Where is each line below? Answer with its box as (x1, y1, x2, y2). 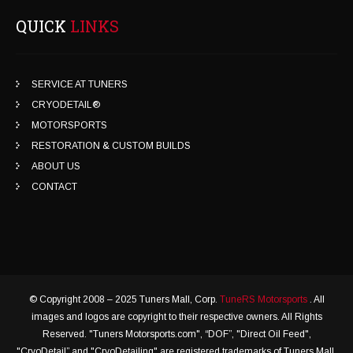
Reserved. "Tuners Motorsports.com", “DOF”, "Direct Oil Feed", (42, 329, 311, 340)
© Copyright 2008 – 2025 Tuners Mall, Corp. (28, 294, 220, 306)
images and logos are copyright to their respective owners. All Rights (31, 311, 322, 323)
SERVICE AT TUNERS (32, 79, 128, 91)
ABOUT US (32, 161, 80, 173)
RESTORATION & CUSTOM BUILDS (32, 140, 191, 152)
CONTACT (32, 181, 77, 193)
